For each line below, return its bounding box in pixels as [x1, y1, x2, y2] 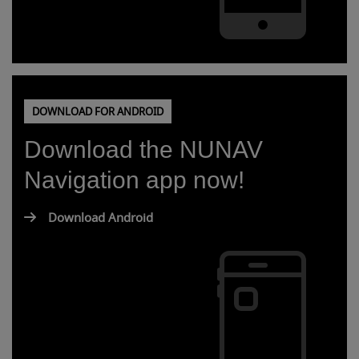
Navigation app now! [24, 167, 244, 193]
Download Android [48, 209, 153, 227]
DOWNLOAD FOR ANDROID [32, 104, 163, 119]
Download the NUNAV [24, 136, 263, 163]
